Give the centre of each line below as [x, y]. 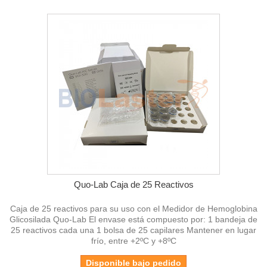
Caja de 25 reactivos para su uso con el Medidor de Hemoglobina [133, 208]
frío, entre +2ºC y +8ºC [133, 240]
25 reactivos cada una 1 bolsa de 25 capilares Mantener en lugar [133, 230]
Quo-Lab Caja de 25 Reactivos [133, 184]
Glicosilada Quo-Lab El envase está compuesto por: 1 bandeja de [133, 219]
